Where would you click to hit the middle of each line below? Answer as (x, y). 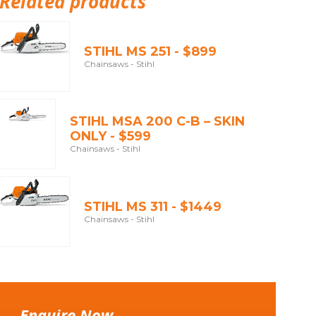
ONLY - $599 (110, 136)
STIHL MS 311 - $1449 (153, 206)
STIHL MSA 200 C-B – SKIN (157, 122)
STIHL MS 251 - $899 (150, 51)
